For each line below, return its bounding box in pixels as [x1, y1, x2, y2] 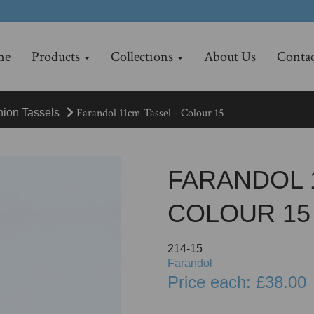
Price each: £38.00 [168, 272, 306, 292]
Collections [110, 48, 176, 66]
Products [31, 48, 83, 66]
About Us [203, 48, 256, 66]
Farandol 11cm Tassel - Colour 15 [74, 105, 224, 121]
